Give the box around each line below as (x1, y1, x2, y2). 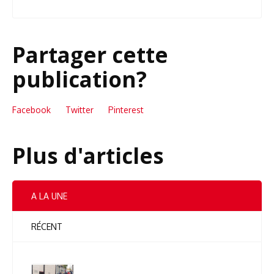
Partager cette (12, 40, 168, 70)
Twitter (65, 105, 94, 116)
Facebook (12, 105, 51, 116)
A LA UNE (31, 191, 67, 202)
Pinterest (108, 105, 144, 116)
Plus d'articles (12, 141, 164, 171)
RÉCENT (31, 221, 62, 232)
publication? (12, 65, 147, 94)
